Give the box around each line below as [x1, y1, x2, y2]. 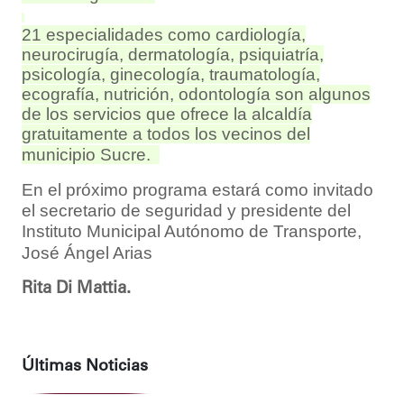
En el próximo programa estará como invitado [22, 179, 373, 199]
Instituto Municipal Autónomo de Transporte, [22, 221, 362, 241]
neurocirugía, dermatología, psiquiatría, [22, 44, 324, 64]
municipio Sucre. [22, 144, 160, 164]
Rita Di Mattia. [22, 280, 131, 298]
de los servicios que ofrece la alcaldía [22, 104, 312, 124]
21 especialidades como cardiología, [22, 24, 306, 44]
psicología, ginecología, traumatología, [22, 64, 320, 84]
